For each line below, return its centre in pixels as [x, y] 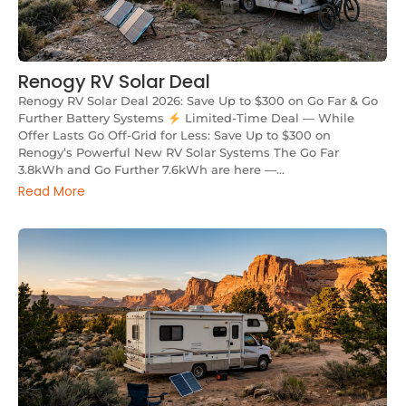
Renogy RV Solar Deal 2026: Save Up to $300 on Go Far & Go [198, 101]
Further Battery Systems [93, 118]
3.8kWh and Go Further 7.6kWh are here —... [151, 170]
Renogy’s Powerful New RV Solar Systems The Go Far [179, 153]
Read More [52, 191]
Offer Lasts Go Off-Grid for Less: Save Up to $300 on [174, 135]
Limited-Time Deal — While [267, 118]
